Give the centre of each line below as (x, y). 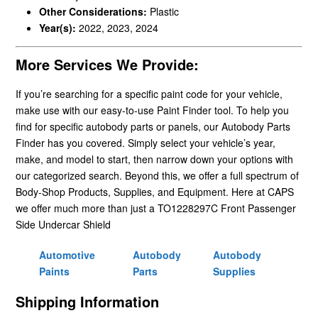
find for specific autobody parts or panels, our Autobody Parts (153, 126)
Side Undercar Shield (63, 224)
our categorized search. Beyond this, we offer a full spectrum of (157, 175)
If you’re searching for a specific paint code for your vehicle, (149, 93)
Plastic (164, 11)
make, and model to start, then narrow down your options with (154, 159)
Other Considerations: (94, 11)
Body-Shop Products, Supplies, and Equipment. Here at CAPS (155, 191)
